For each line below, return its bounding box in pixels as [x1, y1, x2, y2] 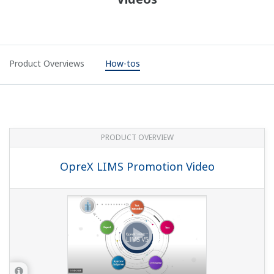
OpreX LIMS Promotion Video [59, 159, 215, 174]
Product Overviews [9, 57, 84, 70]
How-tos [105, 57, 140, 70]
